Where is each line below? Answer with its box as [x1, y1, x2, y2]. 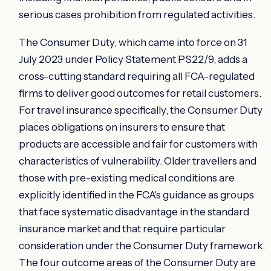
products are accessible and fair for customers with [19, 137, 258, 150]
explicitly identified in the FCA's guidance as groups [19, 188, 254, 201]
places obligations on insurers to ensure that [19, 120, 225, 133]
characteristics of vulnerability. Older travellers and [19, 154, 256, 167]
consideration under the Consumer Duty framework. [19, 239, 265, 252]
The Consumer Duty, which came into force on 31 [19, 36, 247, 48]
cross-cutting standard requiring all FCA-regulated [19, 70, 255, 82]
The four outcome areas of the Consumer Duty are [19, 256, 256, 269]
